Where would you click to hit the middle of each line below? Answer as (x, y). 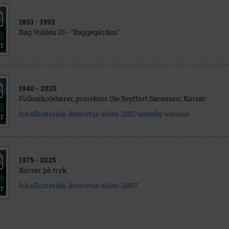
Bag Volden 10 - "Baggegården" (69, 32)
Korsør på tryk (43, 170)
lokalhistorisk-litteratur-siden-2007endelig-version (104, 114)
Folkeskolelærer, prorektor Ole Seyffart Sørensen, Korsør (112, 98)
